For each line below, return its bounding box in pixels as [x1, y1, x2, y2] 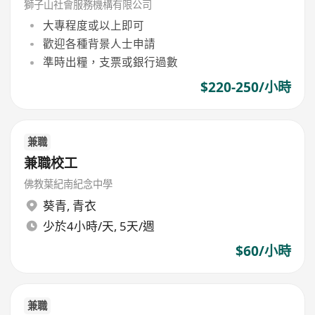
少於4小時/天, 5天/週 [42, 218, 155, 235]
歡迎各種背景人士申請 [42, 36, 155, 52]
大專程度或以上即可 [42, 17, 144, 33]
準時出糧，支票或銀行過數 [42, 54, 178, 70]
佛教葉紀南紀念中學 [24, 176, 113, 191]
